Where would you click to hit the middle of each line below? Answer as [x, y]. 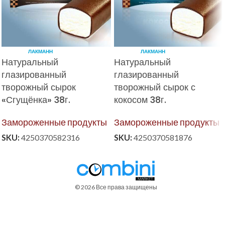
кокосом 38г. [140, 100]
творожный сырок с [155, 87]
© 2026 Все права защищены [116, 187]
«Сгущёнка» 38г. [36, 100]
